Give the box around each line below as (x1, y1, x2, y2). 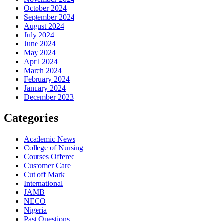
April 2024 (24, 57, 58, 66)
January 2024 (24, 84, 66, 93)
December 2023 (24, 93, 74, 102)
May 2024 (24, 48, 56, 57)
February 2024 (24, 75, 70, 84)
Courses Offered (24, 152, 75, 161)
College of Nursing (24, 143, 83, 152)
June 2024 (24, 39, 56, 48)
